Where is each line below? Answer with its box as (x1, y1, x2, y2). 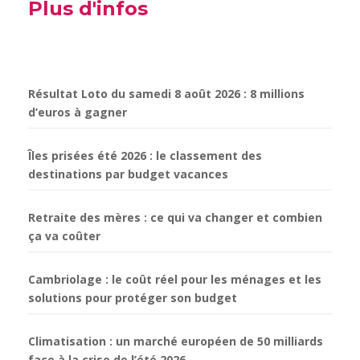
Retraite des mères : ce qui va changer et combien (28, 210, 322, 226)
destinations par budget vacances (28, 166, 228, 182)
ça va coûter (28, 228, 100, 244)
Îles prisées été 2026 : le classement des (28, 148, 262, 164)
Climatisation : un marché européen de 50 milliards (28, 333, 323, 350)
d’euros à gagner (28, 104, 127, 121)
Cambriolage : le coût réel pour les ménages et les (28, 272, 321, 288)
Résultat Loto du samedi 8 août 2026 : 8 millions (28, 86, 305, 102)
